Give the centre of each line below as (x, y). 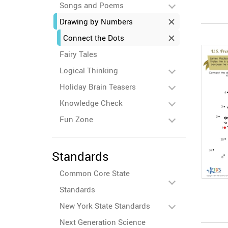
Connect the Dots (94, 38)
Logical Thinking (89, 70)
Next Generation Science (103, 222)
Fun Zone (76, 119)
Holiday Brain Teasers (98, 87)
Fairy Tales (78, 54)
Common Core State (95, 173)
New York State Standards (105, 206)
